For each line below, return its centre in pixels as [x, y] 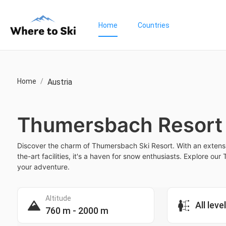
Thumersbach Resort [120, 125]
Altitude [58, 198]
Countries [154, 25]
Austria [60, 82]
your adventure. [43, 167]
